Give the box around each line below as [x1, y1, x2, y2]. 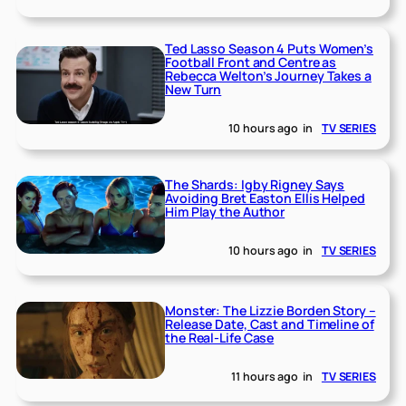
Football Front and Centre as [165, 53, 337, 72]
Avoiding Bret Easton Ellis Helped [165, 189, 365, 208]
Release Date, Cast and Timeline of [165, 315, 374, 333]
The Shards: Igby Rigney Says [165, 176, 345, 194]
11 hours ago [231, 368, 299, 384]
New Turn [165, 81, 222, 99]
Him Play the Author [165, 203, 285, 221]
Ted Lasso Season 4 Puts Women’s [165, 40, 373, 58]
